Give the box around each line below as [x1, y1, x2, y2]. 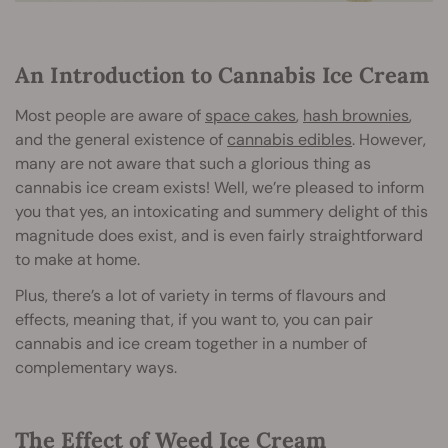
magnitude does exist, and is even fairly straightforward [15, 225, 423, 247]
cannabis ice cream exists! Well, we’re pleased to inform [15, 177, 424, 199]
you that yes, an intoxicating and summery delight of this [15, 201, 428, 223]
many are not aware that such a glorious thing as [15, 153, 371, 175]
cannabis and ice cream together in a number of [15, 333, 367, 355]
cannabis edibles [227, 129, 352, 151]
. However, [352, 129, 426, 151]
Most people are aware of [15, 105, 205, 127]
